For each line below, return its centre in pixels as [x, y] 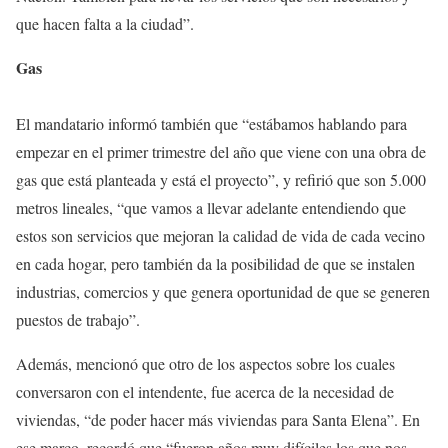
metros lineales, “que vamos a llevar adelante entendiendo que [211, 207]
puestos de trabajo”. [78, 319]
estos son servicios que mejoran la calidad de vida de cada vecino [220, 235]
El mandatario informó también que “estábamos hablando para [211, 123]
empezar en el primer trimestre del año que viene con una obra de [221, 151]
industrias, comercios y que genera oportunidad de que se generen [223, 291]
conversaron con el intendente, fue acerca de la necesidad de [205, 391]
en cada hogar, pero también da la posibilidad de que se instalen [215, 263]
